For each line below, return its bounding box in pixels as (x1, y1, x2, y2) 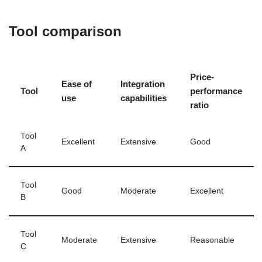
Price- (190, 71, 214, 82)
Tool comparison (9, 23, 122, 39)
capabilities (120, 92, 167, 103)
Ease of (61, 78, 92, 89)
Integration (120, 78, 165, 89)
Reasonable (190, 235, 235, 244)
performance (190, 85, 242, 96)
